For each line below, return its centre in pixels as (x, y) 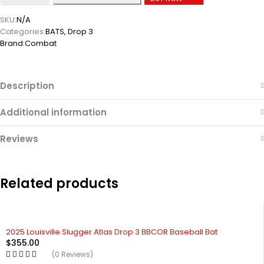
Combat (41, 43)
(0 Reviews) (72, 254)
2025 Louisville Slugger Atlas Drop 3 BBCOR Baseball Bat (112, 232)
